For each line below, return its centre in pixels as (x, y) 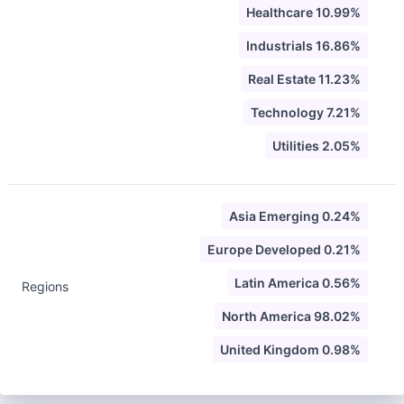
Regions (45, 286)
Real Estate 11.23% (304, 79)
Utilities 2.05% (317, 146)
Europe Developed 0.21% (284, 249)
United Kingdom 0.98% (290, 349)
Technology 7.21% (306, 112)
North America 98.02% (291, 316)
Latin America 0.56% (298, 283)
